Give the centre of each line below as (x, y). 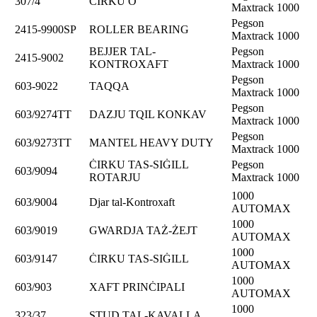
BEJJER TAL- (122, 51)
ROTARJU (115, 177)
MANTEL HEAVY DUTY (151, 142)
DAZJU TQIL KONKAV (148, 114)
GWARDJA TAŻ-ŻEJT (143, 230)
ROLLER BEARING (139, 29)
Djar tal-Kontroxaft (132, 202)
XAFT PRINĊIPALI (137, 287)
